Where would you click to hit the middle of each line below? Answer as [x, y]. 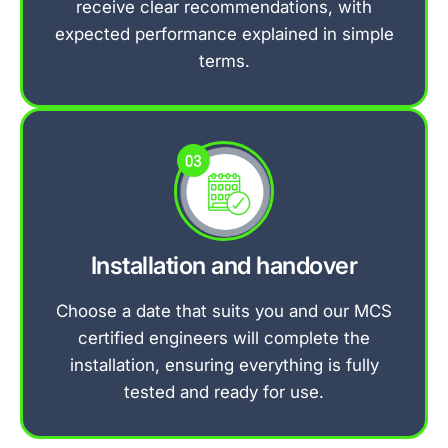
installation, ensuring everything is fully [224, 364]
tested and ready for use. [224, 391]
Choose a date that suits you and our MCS [224, 310]
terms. [224, 60]
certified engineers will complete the [224, 337]
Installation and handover [224, 265]
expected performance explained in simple [224, 33]
